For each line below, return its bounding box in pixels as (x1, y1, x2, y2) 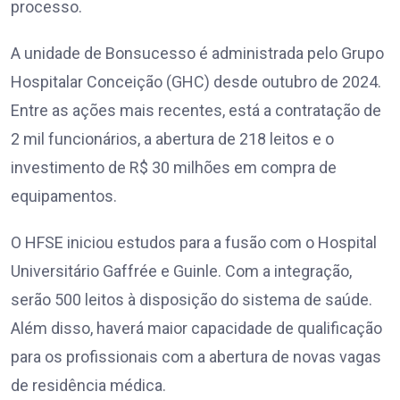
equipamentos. (11, 187, 117, 206)
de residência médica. (11, 376, 166, 396)
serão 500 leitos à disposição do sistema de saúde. (11, 290, 372, 310)
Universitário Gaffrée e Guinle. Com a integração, (11, 262, 352, 281)
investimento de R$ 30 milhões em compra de (11, 158, 337, 178)
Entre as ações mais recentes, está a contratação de (11, 101, 381, 121)
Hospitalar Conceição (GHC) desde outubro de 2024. (11, 72, 381, 92)
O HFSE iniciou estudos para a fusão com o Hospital (11, 233, 377, 253)
